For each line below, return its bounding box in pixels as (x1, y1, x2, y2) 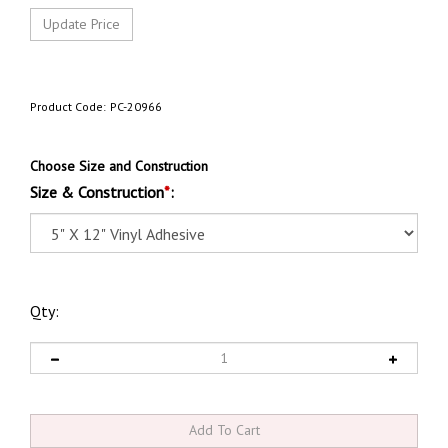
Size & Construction (30, 182, 164, 203)
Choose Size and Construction (30, 157, 208, 176)
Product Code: (30, 99, 106, 115)
